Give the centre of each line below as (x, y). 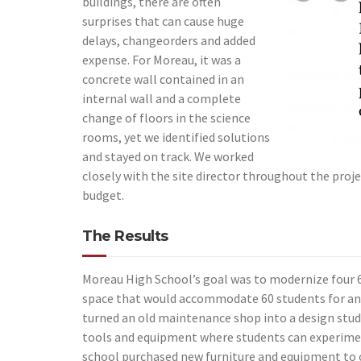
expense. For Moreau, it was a (162, 60)
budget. (103, 195)
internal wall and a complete (162, 98)
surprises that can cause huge (163, 21)
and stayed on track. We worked (168, 156)
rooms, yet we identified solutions (176, 137)
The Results (125, 236)
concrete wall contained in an (163, 79)
